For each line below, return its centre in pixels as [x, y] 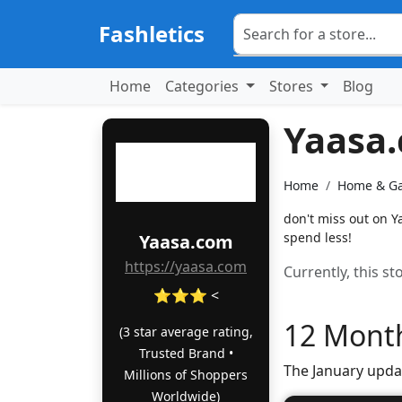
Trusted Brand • [186, 353]
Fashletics [152, 34]
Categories [204, 86]
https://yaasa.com [186, 267]
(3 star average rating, [186, 332]
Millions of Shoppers [186, 375]
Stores [293, 86]
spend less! [318, 237]
